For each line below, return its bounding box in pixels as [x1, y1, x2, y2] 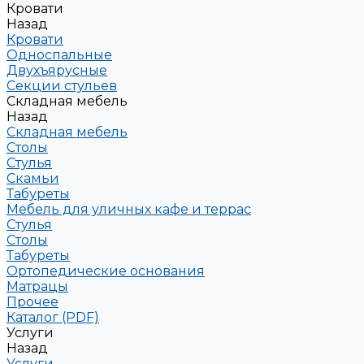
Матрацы [6, 279, 68, 294]
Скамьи [6, 171, 59, 186]
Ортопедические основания [6, 263, 205, 279]
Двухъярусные [6, 63, 107, 78]
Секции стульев [6, 78, 117, 93]
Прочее [6, 294, 58, 310]
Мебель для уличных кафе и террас [6, 201, 251, 217]
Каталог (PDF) [6, 310, 99, 325]
